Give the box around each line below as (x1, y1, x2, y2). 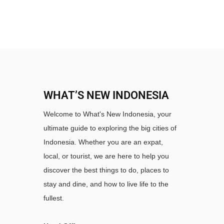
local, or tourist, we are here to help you (43, 152, 169, 160)
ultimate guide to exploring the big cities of (43, 124, 176, 132)
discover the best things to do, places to (43, 166, 169, 174)
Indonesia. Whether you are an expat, (43, 138, 163, 146)
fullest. (43, 194, 64, 202)
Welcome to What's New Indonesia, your (43, 110, 171, 118)
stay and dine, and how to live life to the (43, 180, 168, 188)
